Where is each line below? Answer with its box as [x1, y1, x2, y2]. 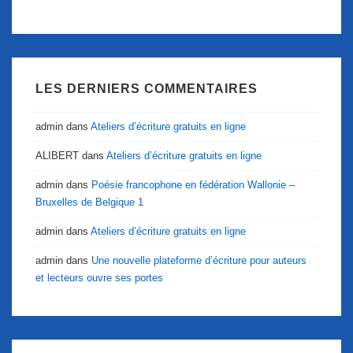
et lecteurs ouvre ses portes [35, 271, 163, 284]
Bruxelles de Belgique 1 [35, 195, 143, 208]
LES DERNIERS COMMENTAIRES [35, 81, 258, 95]
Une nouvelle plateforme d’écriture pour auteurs [91, 254, 307, 266]
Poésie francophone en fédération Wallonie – [91, 178, 295, 191]
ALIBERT [35, 149, 79, 162]
